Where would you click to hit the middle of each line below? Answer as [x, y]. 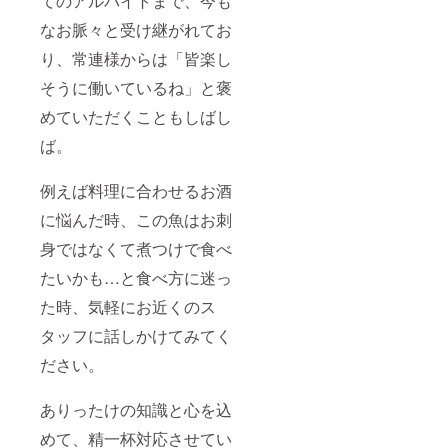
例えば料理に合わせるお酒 [136, 190]
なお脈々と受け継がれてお [136, 29]
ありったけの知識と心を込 [136, 409]
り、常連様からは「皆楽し [136, 58]
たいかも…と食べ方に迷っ [136, 277]
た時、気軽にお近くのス [128, 306]
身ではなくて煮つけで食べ [136, 248]
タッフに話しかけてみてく [136, 335]
